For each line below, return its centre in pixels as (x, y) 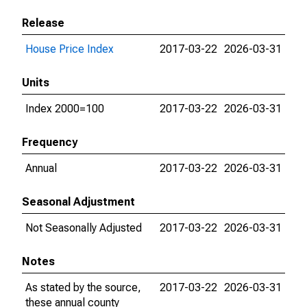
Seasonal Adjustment (78, 202)
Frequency (50, 142)
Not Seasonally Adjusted (84, 228)
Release (43, 23)
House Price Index (70, 49)
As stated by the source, (83, 287)
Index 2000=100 (65, 109)
